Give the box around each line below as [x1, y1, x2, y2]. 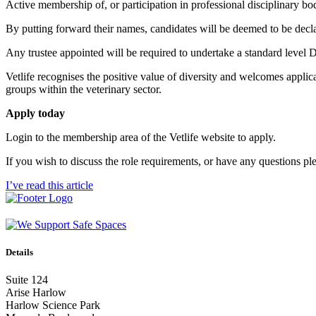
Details [6, 246, 33, 257]
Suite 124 [6, 273, 48, 286]
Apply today [6, 107, 65, 119]
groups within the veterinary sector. [6, 83, 162, 95]
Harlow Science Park [6, 298, 100, 311]
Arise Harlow [6, 286, 66, 298]
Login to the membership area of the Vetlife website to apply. [6, 130, 276, 143]
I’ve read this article [6, 178, 93, 191]
